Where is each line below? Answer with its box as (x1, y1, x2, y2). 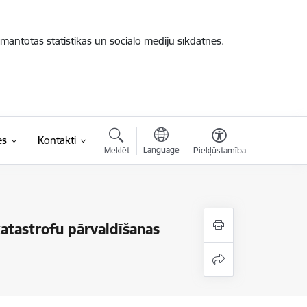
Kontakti (37, 134, 76, 147)
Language (143, 145, 180, 155)
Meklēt (103, 145, 130, 156)
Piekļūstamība (193, 145, 246, 156)
